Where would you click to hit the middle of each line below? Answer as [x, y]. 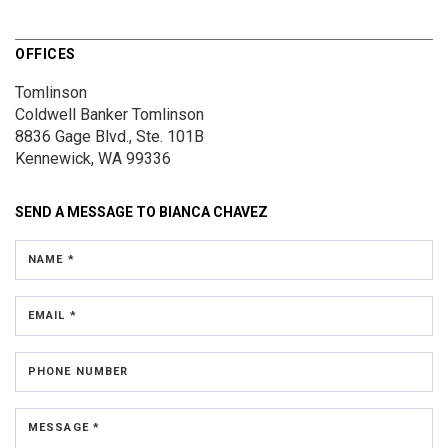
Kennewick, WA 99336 [93, 159]
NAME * [51, 260]
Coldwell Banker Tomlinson [109, 115]
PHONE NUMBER [78, 372]
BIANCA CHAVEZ [213, 212]
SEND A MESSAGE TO [87, 212]
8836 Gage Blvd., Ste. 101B [109, 137]
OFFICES [45, 54]
